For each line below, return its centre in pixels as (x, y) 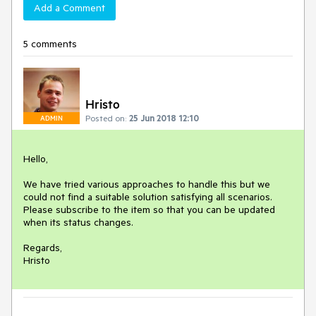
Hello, (36, 159)
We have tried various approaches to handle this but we (147, 184)
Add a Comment (69, 8)
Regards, (43, 248)
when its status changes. (78, 222)
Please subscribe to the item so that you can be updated (149, 209)
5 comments (50, 44)
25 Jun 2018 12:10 (164, 118)
